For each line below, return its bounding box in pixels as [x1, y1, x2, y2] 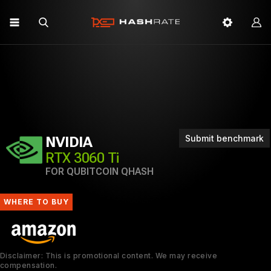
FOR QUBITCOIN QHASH [45, 166, 154, 177]
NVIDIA [45, 134, 93, 151]
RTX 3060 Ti [45, 149, 119, 166]
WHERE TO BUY [4, 197, 69, 206]
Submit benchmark [185, 133, 264, 143]
